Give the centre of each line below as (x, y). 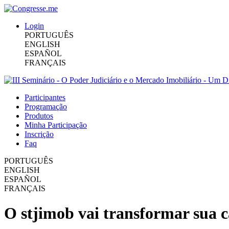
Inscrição (39, 134)
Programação (46, 107)
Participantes (45, 97)
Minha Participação (56, 125)
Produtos (39, 116)
